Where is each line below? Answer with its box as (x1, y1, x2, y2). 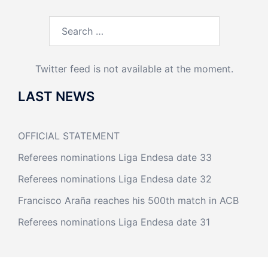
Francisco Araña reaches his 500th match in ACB (18, 194, 239, 206)
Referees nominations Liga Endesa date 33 (18, 151, 212, 163)
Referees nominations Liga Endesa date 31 (18, 216, 210, 228)
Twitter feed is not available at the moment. (35, 63, 233, 75)
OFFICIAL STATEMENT (18, 130, 120, 142)
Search (48, 17, 80, 29)
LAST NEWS (18, 89, 95, 104)
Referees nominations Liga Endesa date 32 (18, 173, 212, 185)
